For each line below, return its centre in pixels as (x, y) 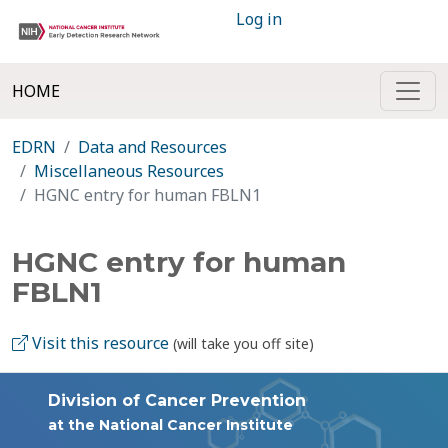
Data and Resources (152, 147)
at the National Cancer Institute (170, 425)
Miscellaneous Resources (129, 171)
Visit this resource (98, 343)
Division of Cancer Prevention (177, 400)
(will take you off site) (243, 343)
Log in (259, 19)
